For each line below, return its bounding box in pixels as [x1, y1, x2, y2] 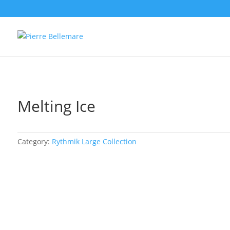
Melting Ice [17, 95, 95, 117]
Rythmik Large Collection [51, 136, 137, 146]
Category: [17, 136, 52, 146]
